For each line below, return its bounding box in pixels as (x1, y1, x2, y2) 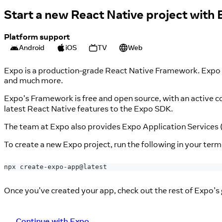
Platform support (4, 32, 70, 42)
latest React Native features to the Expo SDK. (4, 103, 173, 113)
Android (19, 43, 45, 53)
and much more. (4, 75, 63, 85)
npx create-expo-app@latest (4, 163, 107, 171)
